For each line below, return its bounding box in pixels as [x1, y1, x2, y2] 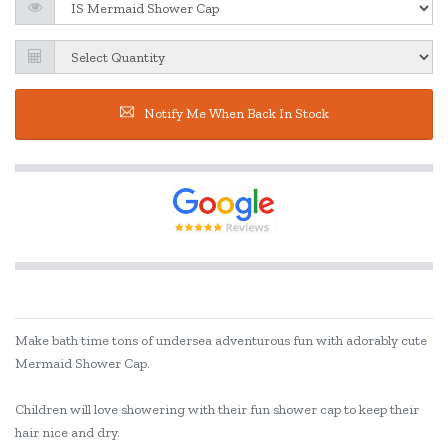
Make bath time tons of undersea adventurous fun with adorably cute [15, 332, 427, 349]
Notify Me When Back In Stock [143, 105, 329, 122]
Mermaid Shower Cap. [15, 355, 150, 372]
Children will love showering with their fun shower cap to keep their [15, 401, 419, 418]
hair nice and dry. [15, 424, 120, 441]
